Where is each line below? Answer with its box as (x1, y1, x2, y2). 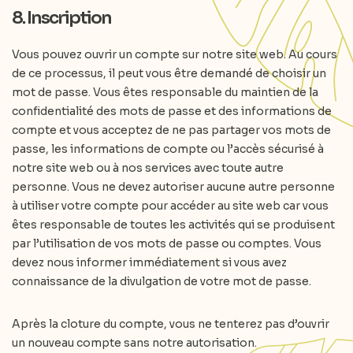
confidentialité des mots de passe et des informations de (12, 104, 332, 118)
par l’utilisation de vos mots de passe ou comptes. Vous (12, 236, 321, 251)
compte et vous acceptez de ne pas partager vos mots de (12, 123, 331, 137)
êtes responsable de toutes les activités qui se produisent (12, 217, 335, 232)
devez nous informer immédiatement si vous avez (12, 255, 287, 269)
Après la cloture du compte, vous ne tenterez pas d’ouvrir (12, 317, 329, 331)
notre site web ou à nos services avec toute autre (12, 161, 284, 175)
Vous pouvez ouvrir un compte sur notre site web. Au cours (12, 47, 337, 61)
